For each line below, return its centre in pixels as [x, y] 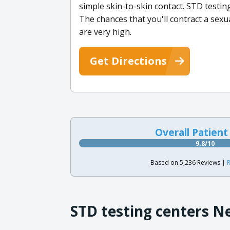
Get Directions [128, 61]
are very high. [105, 32]
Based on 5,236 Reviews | [188, 162]
